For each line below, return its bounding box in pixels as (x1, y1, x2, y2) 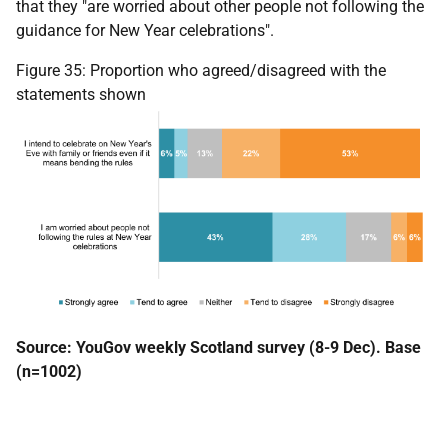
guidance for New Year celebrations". (16, 21, 274, 41)
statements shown (16, 85, 146, 105)
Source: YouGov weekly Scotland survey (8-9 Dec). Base (16, 338, 421, 358)
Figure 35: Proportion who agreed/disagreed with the (16, 61, 386, 81)
